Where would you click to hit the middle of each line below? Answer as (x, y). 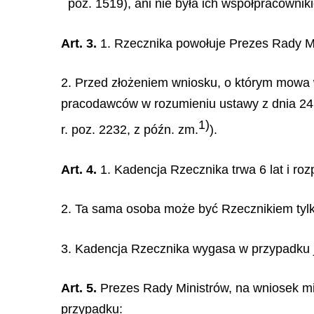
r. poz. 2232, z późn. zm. (130, 130)
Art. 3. (79, 43)
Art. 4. (79, 169)
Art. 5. (79, 288)
